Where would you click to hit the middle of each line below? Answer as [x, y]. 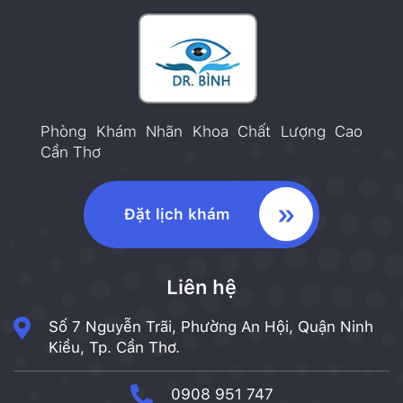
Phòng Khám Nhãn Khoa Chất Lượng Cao [201, 132]
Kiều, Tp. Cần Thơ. [114, 348]
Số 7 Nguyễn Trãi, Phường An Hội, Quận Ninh [211, 327]
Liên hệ [201, 287]
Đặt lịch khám [177, 215]
